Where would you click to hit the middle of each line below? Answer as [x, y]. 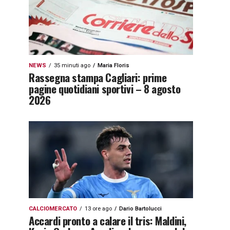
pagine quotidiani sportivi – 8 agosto [105, 89]
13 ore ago [98, 209]
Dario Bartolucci [140, 209]
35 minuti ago [72, 65]
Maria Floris [113, 65]
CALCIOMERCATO [53, 209]
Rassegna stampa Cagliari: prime [98, 77]
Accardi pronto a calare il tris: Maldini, [108, 221]
